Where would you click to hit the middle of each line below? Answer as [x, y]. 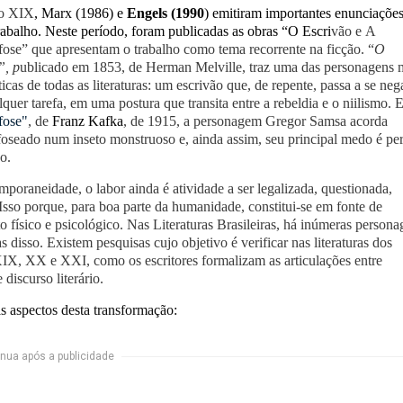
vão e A [353, 31]
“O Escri [306, 31]
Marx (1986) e [84, 13]
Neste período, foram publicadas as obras [161, 31]
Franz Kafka [88, 121]
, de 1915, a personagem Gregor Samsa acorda [255, 121]
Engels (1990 [166, 13]
